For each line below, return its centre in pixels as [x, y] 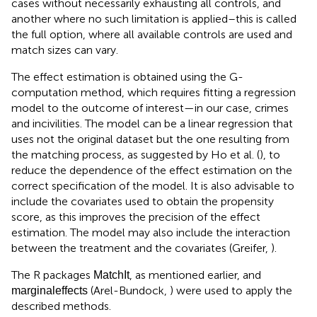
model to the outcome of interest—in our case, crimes [150, 108]
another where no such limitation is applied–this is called [154, 18]
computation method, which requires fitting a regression [154, 92]
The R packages [52, 275]
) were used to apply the [231, 290]
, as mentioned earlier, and [195, 275]
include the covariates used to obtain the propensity [143, 201]
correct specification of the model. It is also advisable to [153, 185]
